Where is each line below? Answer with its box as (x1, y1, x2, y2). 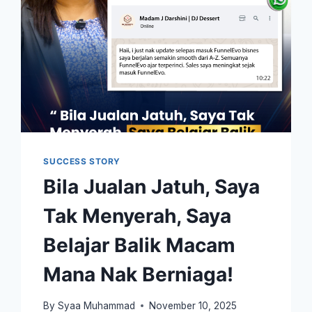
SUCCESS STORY (43, 156, 121, 167)
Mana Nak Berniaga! (43, 263, 234, 287)
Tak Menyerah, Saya (43, 204, 232, 228)
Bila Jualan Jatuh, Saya (43, 175, 260, 199)
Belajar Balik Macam (43, 233, 236, 258)
